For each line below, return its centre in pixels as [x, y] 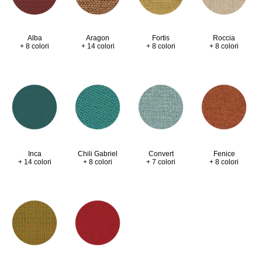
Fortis [161, 38]
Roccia [224, 38]
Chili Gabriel [98, 154]
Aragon [98, 38]
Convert [161, 154]
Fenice [224, 154]
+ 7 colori [161, 162]
